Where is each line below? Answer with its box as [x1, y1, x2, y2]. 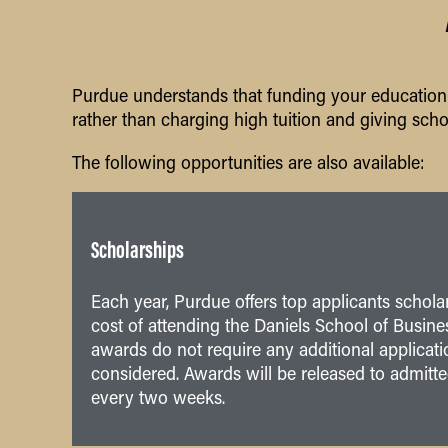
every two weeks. [90, 384, 225, 409]
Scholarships [90, 235, 184, 265]
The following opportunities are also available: [72, 149, 425, 174]
